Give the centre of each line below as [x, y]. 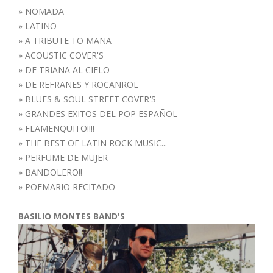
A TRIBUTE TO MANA [68, 40]
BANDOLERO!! [54, 172]
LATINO [41, 26]
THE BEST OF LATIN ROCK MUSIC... [96, 143]
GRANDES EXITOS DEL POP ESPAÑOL [101, 113]
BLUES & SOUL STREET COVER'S [90, 99]
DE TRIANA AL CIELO [67, 69]
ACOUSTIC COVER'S [64, 55]
